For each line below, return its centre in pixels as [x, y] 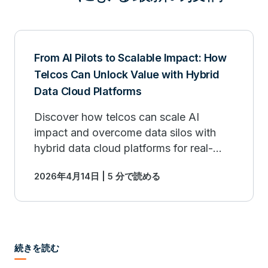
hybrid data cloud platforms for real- [124, 148]
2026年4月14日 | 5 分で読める [97, 176]
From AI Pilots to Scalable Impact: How [130, 58]
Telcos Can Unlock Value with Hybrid [127, 74]
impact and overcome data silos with [125, 133]
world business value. [87, 164]
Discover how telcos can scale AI [117, 117]
